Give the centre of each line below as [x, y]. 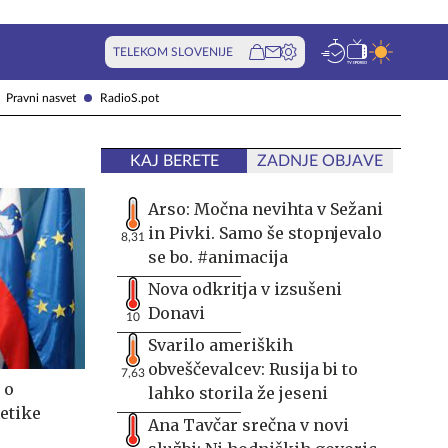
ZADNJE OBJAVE [320, 161]
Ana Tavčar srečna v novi [248, 425]
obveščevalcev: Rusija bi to [253, 369]
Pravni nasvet [41, 97]
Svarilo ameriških [220, 345]
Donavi [176, 313]
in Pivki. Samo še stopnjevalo [265, 233]
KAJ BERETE [174, 161]
